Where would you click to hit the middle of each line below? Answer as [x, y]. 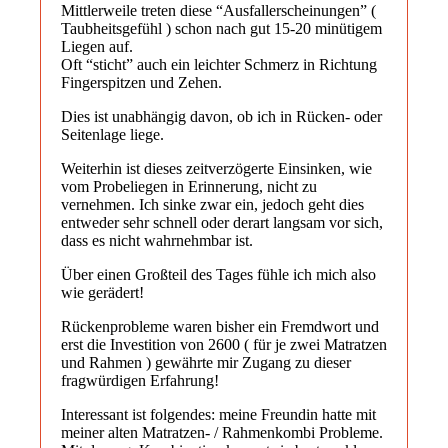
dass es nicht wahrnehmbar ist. [157, 240]
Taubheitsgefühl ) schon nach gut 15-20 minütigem [221, 28]
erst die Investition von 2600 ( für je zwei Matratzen [224, 344]
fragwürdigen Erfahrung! [140, 380]
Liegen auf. [97, 46]
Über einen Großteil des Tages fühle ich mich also [218, 274]
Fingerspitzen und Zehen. [141, 82]
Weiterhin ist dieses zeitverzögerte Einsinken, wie [216, 168]
